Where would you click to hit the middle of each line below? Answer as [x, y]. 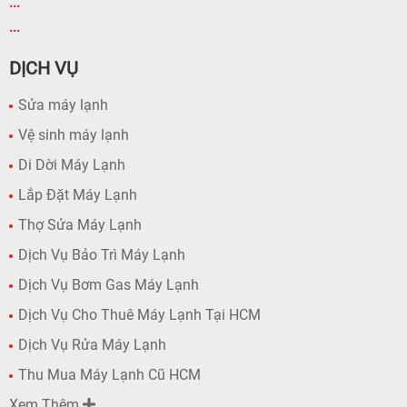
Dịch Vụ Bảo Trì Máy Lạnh [102, 255]
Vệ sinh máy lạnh [74, 135]
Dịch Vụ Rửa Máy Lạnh [92, 345]
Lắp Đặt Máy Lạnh [78, 195]
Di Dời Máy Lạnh [72, 165]
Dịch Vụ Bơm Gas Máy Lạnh [109, 285]
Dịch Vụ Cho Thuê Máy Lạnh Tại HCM [139, 315]
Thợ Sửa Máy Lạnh [80, 225]
